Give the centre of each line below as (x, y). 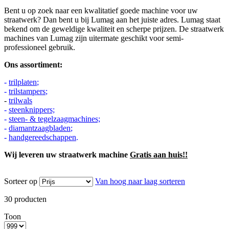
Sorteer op (21, 181)
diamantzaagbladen (40, 128)
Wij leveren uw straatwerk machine (67, 155)
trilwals (20, 101)
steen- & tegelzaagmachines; (54, 119)
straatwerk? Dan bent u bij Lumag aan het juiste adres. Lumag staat (112, 20)
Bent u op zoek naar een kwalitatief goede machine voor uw (101, 11)
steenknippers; (32, 110)
